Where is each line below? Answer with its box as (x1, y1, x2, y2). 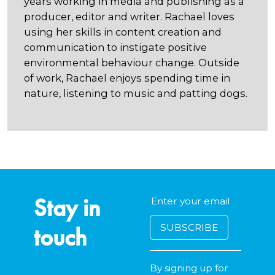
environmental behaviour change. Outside (24, 56, 239, 69)
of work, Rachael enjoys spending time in (24, 71, 230, 84)
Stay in (34, 192, 100, 223)
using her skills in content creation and (24, 25, 222, 38)
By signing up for (150, 261, 228, 274)
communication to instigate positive (24, 41, 207, 53)
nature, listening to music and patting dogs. (24, 87, 247, 99)
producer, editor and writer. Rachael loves (24, 10, 234, 23)
